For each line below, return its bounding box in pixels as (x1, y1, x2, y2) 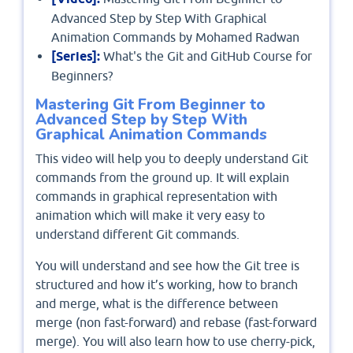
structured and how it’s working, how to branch (35, 277, 298, 292)
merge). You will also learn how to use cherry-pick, (35, 333, 315, 348)
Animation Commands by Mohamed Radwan (51, 30, 299, 45)
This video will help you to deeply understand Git (35, 150, 308, 165)
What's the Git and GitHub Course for (100, 49, 312, 64)
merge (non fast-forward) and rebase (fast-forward (35, 314, 317, 329)
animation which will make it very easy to (35, 207, 265, 222)
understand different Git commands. (35, 226, 240, 241)
